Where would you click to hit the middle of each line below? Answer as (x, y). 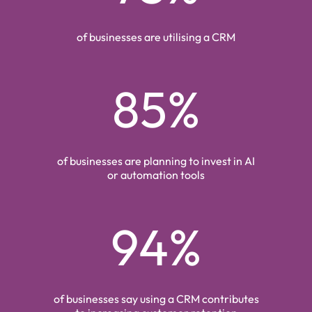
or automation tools (156, 175)
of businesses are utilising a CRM (156, 37)
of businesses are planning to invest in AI (156, 161)
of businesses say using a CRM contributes (156, 299)
